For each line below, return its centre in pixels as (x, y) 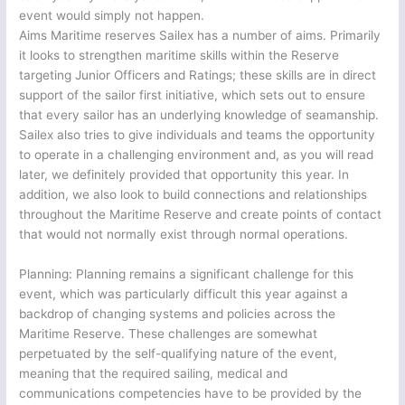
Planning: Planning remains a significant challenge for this (187, 273)
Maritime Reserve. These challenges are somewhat (169, 333)
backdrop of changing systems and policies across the (178, 313)
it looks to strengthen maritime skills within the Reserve (179, 55)
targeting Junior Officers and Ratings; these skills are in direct (198, 75)
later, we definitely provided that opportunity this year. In (184, 174)
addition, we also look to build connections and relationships (193, 194)
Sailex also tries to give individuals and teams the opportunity (198, 134)
